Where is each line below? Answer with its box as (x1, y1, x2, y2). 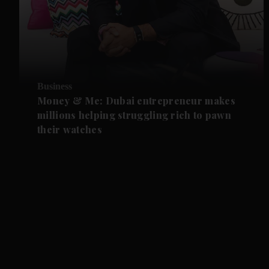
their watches (37, 122, 102, 136)
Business (37, 80, 73, 91)
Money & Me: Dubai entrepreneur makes (37, 94, 235, 107)
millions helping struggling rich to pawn (37, 108, 232, 121)
